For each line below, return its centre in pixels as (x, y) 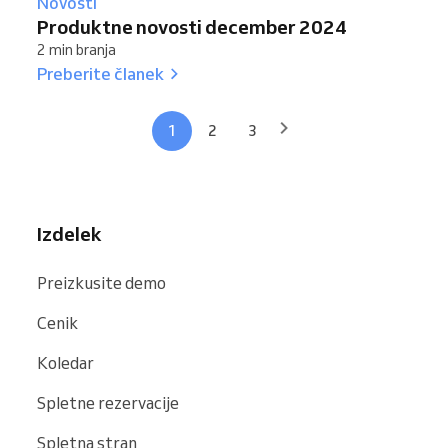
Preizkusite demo (101, 282)
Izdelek (69, 233)
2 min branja (76, 49)
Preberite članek (100, 73)
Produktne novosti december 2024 (192, 26)
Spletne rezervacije (108, 402)
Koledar (65, 362)
